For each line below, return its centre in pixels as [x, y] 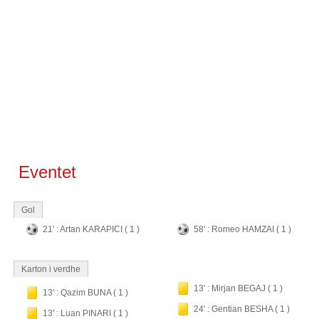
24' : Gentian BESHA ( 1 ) [242, 309]
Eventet [45, 172]
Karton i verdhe [51, 269]
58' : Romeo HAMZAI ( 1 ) [242, 229]
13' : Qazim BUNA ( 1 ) [85, 293]
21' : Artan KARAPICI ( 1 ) [91, 229]
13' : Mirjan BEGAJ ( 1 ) [238, 288]
